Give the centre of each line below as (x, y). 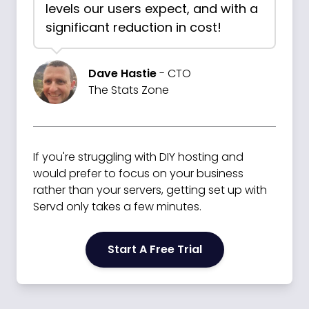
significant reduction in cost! (133, 27)
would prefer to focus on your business (138, 173)
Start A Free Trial (154, 249)
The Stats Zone (129, 90)
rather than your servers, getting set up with (150, 190)
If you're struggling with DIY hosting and (138, 157)
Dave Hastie (122, 73)
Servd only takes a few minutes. (117, 207)
